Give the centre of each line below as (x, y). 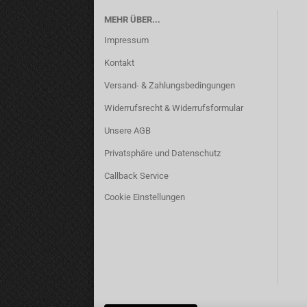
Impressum (126, 40)
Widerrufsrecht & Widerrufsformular (174, 108)
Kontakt (119, 63)
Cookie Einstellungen (145, 197)
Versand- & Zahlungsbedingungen (170, 85)
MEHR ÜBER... (132, 20)
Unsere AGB (127, 131)
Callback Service (136, 176)
